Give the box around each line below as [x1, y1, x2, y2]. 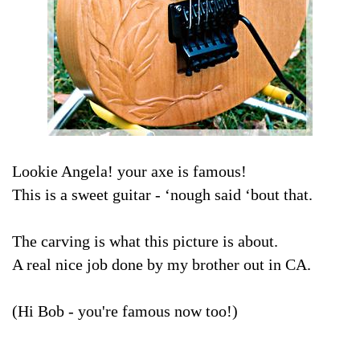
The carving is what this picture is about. [12, 232, 278, 250]
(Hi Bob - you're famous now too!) [12, 302, 238, 320]
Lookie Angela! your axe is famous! [12, 162, 247, 180]
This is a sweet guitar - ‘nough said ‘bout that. [12, 186, 313, 203]
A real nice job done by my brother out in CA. [12, 256, 315, 273]
